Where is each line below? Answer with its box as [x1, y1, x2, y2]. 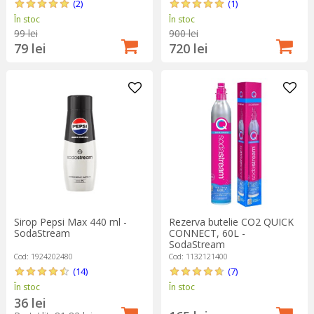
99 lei [13, 26, 38, 40]
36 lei [13, 294, 46, 312]
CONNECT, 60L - [168, 226, 245, 240]
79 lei [13, 39, 46, 57]
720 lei [168, 39, 208, 57]
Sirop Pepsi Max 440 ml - [13, 215, 127, 229]
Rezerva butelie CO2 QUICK [168, 215, 294, 229]
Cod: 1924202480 [13, 251, 73, 262]
